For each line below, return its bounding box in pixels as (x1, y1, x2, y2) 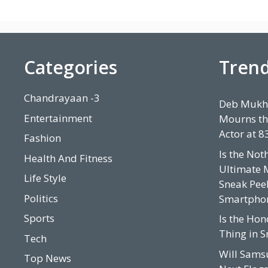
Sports (24, 211, 54, 226)
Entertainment (24, 111, 92, 125)
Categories (24, 55, 117, 80)
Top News (24, 251, 71, 266)
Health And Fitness (24, 151, 112, 165)
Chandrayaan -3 (24, 91, 100, 105)
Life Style (24, 171, 66, 185)
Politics (24, 191, 58, 205)
